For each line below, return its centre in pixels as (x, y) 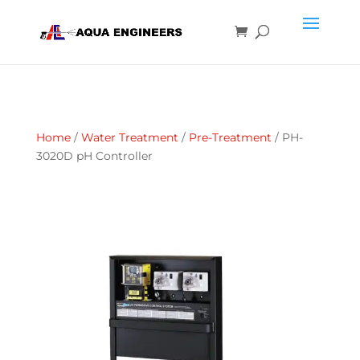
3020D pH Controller (94, 156)
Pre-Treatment (230, 137)
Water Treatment (129, 137)
